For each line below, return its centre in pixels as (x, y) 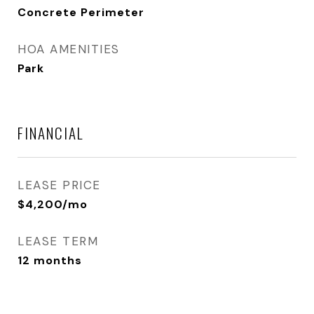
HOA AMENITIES (69, 49)
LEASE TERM (58, 241)
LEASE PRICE (59, 185)
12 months (50, 260)
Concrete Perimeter (81, 12)
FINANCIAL (50, 133)
